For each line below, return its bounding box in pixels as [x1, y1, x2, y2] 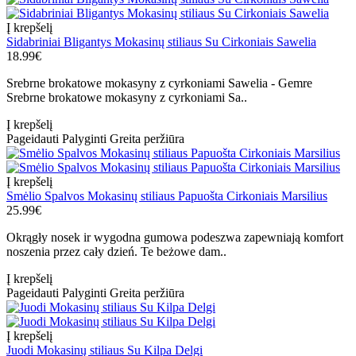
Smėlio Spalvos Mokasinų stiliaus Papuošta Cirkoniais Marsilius [6, 189, 327, 203]
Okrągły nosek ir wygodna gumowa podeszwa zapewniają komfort [6, 230, 343, 245]
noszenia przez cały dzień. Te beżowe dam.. [6, 245, 226, 259]
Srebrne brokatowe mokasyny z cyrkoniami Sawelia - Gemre [6, 76, 312, 91]
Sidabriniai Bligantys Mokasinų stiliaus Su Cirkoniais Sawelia [6, 35, 316, 49]
